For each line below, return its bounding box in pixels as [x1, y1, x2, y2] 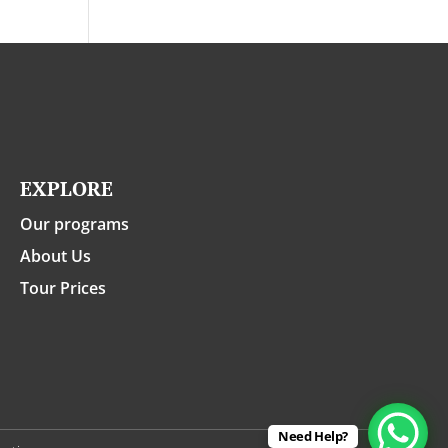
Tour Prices [20, 277, 106, 300]
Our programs [20, 213, 129, 236]
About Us [20, 245, 91, 268]
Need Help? [277, 427, 348, 445]
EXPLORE [20, 175, 113, 203]
